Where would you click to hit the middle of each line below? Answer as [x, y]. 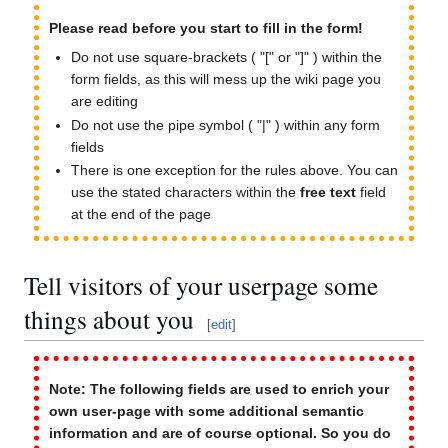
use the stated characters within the [186, 192]
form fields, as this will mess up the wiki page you [226, 79]
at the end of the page [141, 214]
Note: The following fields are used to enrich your [219, 389]
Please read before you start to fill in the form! [206, 28]
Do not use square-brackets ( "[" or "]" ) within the [227, 57]
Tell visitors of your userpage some [201, 285]
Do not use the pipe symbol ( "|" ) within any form [226, 124]
